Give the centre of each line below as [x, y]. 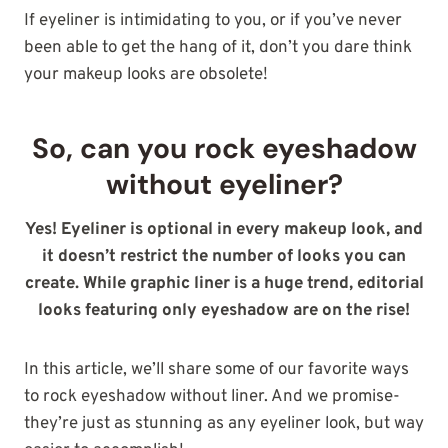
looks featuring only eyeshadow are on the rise [221, 311]
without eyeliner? [224, 185]
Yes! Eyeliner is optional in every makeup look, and [224, 230]
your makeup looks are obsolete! [146, 75]
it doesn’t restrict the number [157, 257]
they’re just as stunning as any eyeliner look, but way [224, 424]
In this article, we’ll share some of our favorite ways [216, 370]
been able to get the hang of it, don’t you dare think [218, 48]
